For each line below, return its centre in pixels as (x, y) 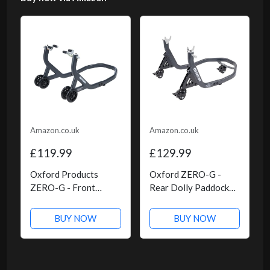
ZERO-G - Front (62, 188)
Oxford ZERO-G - (185, 174)
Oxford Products (64, 174)
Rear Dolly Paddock (189, 188)
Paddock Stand (59, 201)
